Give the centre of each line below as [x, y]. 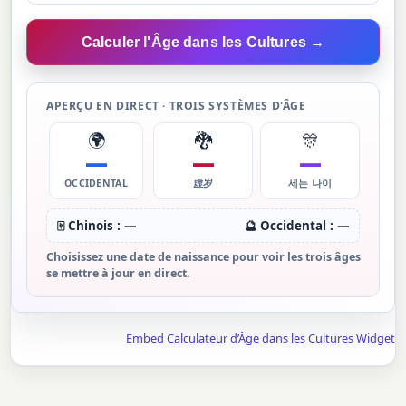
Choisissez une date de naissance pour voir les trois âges [203, 257]
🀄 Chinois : [91, 225]
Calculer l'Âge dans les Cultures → [203, 41]
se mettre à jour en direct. [118, 274]
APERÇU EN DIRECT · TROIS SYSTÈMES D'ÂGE [176, 106]
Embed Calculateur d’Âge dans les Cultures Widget [260, 338]
